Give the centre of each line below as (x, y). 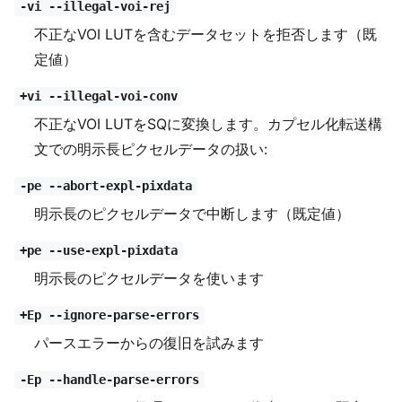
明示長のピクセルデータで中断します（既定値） (192, 213)
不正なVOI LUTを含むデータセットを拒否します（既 (206, 34)
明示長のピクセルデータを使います (149, 278)
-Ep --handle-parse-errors (109, 380)
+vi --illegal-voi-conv (98, 96)
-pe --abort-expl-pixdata (105, 186)
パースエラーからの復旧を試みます (149, 342)
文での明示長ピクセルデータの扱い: (151, 149)
